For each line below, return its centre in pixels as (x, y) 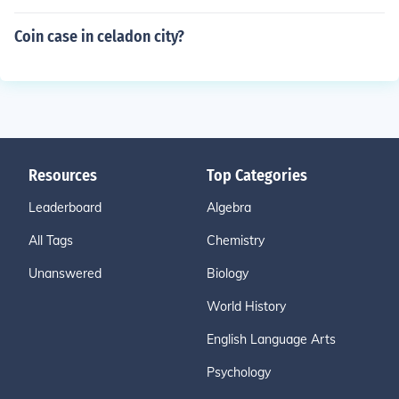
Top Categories (257, 175)
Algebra (229, 208)
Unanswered (65, 273)
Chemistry (236, 240)
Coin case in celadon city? (99, 37)
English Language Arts (271, 339)
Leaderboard (65, 208)
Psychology (239, 372)
